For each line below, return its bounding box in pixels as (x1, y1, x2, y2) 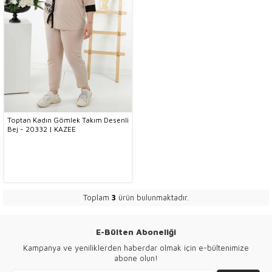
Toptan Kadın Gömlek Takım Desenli (7, 115, 129, 124)
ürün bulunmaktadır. (116, 192, 189, 202)
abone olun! (114, 253, 158, 263)
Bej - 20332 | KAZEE (7, 124, 76, 134)
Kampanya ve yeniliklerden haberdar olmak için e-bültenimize (23, 243, 249, 253)
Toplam (83, 192, 112, 202)
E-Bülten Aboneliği (96, 226, 176, 237)
